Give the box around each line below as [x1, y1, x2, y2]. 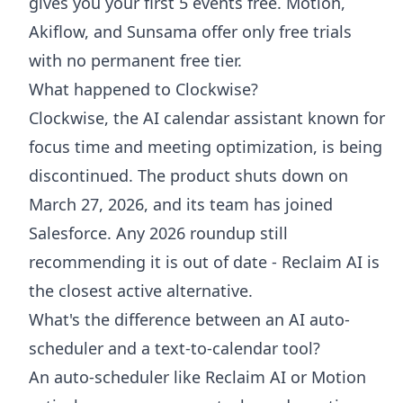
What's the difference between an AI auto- [29, 308, 350, 330]
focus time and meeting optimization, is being [29, 135, 382, 157]
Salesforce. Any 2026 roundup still [29, 221, 288, 244]
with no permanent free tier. [29, 49, 242, 71]
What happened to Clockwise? [29, 77, 258, 100]
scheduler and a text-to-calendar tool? [29, 336, 320, 359]
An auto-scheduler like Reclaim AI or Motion [29, 365, 366, 388]
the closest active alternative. [29, 279, 253, 301]
